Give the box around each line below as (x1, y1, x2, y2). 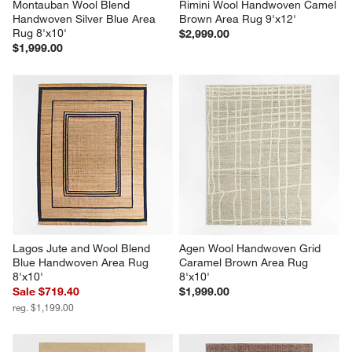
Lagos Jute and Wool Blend (13, 241, 154, 256)
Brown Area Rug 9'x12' (179, 12, 296, 27)
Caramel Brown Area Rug (179, 255, 311, 270)
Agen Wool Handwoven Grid (179, 241, 324, 256)
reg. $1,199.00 (13, 301, 75, 314)
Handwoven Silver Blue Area (13, 12, 159, 27)
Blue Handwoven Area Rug (13, 255, 152, 270)
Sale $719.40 (13, 284, 80, 299)
